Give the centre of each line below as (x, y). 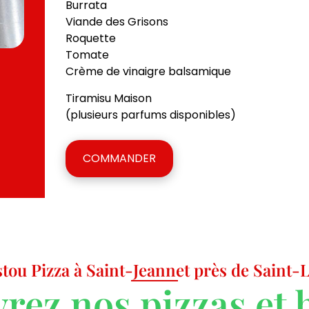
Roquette (91, 39)
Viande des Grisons (117, 22)
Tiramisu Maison (109, 98)
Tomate (87, 55)
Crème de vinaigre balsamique (148, 72)
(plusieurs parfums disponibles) (151, 114)
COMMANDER (119, 159)
